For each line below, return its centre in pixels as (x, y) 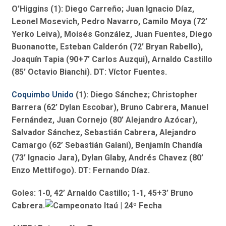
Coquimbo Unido (42, 95)
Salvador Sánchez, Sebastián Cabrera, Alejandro (104, 133)
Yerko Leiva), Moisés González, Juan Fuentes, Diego (112, 34)
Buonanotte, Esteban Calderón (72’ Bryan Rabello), (107, 47)
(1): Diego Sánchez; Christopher (135, 95)
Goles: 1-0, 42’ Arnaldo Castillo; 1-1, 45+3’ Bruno (102, 193)
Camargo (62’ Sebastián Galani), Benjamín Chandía (107, 145)
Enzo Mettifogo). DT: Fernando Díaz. (80, 171)
